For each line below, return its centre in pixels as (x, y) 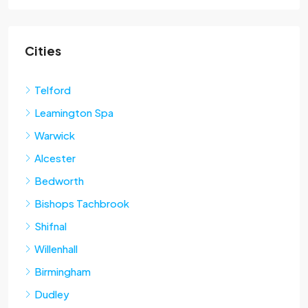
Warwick (55, 135)
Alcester (55, 158)
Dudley (52, 294)
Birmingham (63, 271)
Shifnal (51, 226)
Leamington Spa (74, 112)
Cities (43, 51)
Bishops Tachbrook (82, 203)
